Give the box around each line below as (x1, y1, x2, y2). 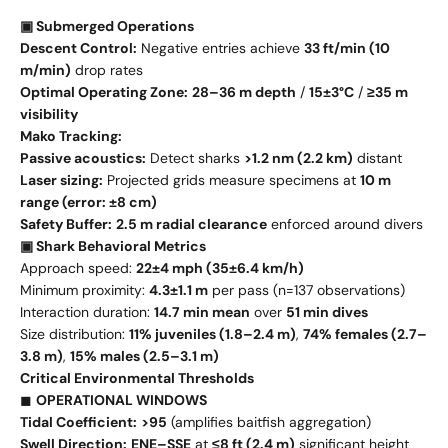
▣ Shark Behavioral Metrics (20, 236, 206, 255)
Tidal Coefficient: (20, 412, 137, 431)
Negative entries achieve (137, 38, 304, 57)
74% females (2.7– (303, 324, 427, 343)
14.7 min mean (154, 302, 250, 321)
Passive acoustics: (20, 148, 146, 167)
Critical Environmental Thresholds (20, 368, 254, 387)
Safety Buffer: (20, 214, 112, 233)
